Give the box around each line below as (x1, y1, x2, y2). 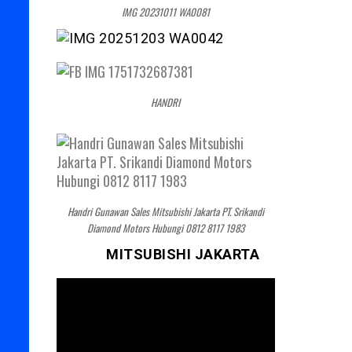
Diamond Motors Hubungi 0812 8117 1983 (86, 220, 244, 236)
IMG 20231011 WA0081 (121, 4, 210, 20)
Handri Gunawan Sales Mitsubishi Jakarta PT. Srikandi (67, 203, 264, 220)
